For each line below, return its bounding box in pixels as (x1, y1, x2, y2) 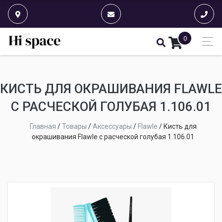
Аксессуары (92, 122, 132, 130)
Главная (29, 122, 56, 130)
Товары (61, 122, 87, 130)
